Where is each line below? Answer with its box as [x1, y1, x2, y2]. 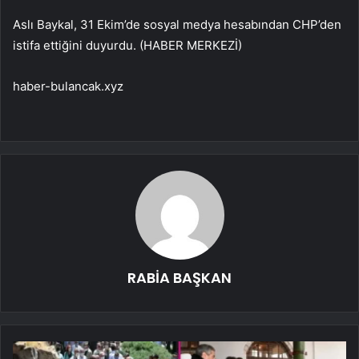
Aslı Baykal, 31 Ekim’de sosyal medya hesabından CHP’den [13, 16, 341, 32]
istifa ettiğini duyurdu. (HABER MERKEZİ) [13, 37, 242, 53]
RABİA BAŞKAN [127, 267, 232, 288]
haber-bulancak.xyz [13, 78, 123, 94]
